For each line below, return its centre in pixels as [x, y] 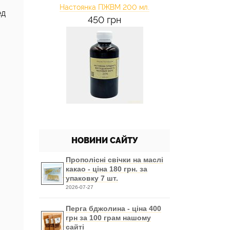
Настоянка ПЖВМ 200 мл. [104, 7]
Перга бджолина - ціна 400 [113, 208]
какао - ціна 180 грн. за [107, 169]
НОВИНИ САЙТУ [104, 140]
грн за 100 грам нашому [108, 218]
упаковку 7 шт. [92, 178]
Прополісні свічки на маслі [114, 160]
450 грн [104, 20]
